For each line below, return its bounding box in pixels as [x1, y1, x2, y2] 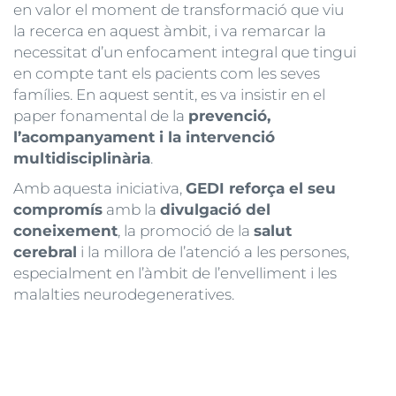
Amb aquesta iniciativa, [13, 179, 186, 197]
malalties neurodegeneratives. [13, 285, 234, 303]
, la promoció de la [118, 221, 254, 240]
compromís [13, 200, 103, 218]
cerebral [13, 242, 77, 261]
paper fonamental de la [13, 106, 188, 125]
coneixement [13, 221, 118, 240]
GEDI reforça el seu [186, 179, 336, 197]
